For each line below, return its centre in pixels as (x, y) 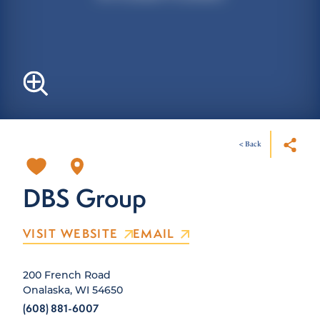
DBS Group (85, 197)
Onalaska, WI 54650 (73, 289)
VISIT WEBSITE (71, 233)
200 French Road (67, 274)
